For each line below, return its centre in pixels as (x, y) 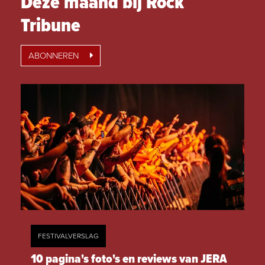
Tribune (51, 27)
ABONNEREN (55, 56)
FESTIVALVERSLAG (68, 236)
